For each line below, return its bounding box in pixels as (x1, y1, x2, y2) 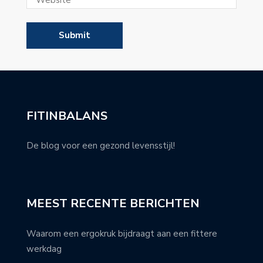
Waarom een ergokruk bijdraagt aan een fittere (26, 227, 217, 240)
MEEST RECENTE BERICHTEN (26, 195, 200, 211)
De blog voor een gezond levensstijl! (26, 140, 175, 152)
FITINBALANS (26, 108, 107, 124)
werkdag (26, 242, 62, 255)
